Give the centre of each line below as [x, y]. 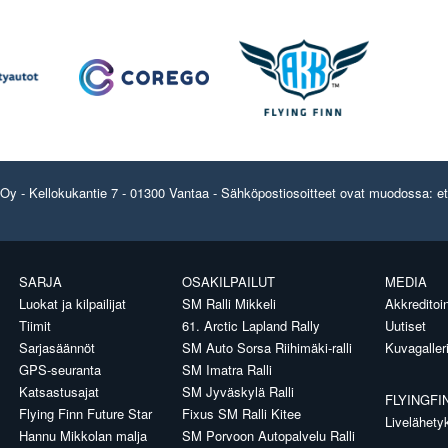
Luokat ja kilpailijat [72, 303]
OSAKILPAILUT [228, 281]
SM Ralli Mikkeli [229, 303]
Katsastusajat [59, 391]
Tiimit [35, 325]
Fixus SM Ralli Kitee [241, 413]
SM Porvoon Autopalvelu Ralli [268, 435]
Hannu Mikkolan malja [83, 435]
